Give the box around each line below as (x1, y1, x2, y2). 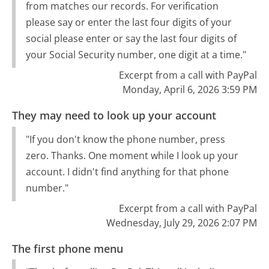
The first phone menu (12, 241, 124, 256)
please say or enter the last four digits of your (25, 15, 232, 29)
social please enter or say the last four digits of (25, 31, 237, 45)
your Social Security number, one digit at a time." (25, 47, 246, 61)
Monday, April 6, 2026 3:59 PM (122, 82, 257, 96)
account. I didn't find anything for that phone (25, 165, 229, 178)
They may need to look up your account (12, 108, 217, 123)
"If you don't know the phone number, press (25, 132, 225, 146)
